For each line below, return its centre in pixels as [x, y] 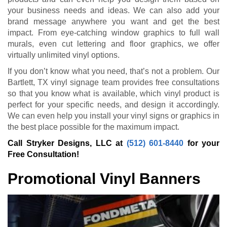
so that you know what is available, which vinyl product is [113, 93]
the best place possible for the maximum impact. [93, 127]
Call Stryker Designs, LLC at [67, 143]
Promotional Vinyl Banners [104, 178]
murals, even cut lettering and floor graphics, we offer [113, 44]
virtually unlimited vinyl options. [64, 55]
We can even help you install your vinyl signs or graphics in [113, 116]
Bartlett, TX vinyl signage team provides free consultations [113, 82]
